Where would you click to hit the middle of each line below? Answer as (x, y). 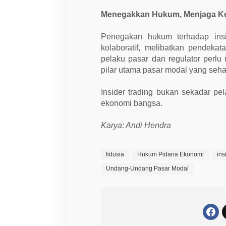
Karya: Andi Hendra (136, 125)
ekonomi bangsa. (132, 103)
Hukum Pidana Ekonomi (171, 154)
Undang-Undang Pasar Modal (148, 168)
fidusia (115, 154)
